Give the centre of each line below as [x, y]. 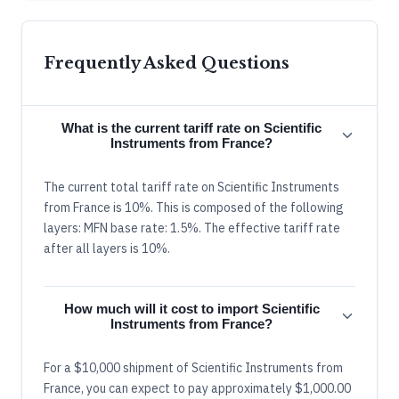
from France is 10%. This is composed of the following [194, 207]
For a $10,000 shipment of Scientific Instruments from [193, 367]
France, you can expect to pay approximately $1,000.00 [197, 388]
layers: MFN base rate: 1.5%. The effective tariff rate [192, 228]
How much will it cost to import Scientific [191, 308]
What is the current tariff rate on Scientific [191, 127]
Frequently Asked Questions [167, 63]
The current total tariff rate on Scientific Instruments [191, 187]
